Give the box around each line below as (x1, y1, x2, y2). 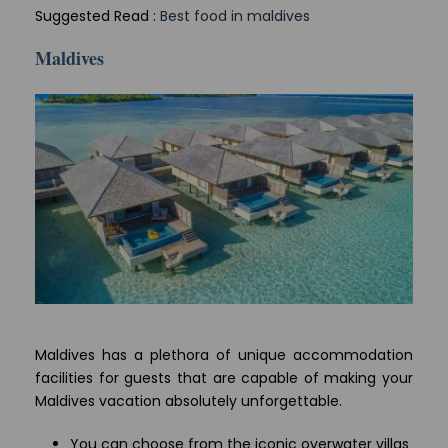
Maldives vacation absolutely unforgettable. (35, 390, 342, 411)
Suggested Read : (35, 5, 160, 26)
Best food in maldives (160, 5, 310, 26)
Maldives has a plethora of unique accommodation (35, 344, 413, 365)
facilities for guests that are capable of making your (35, 367, 413, 388)
